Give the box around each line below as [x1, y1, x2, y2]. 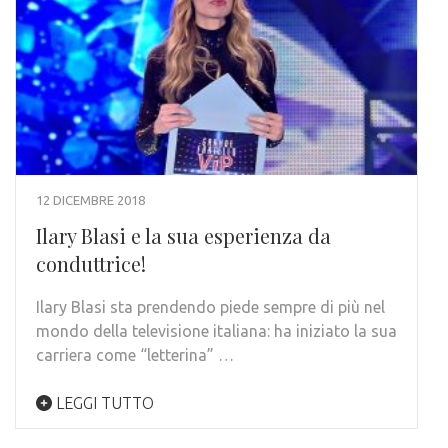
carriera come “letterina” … [36, 345, 234, 364]
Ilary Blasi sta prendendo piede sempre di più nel [36, 297, 385, 316]
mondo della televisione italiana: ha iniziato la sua [36, 321, 397, 340]
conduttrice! [36, 249, 146, 277]
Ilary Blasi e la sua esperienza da [36, 221, 331, 249]
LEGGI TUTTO [52, 393, 154, 412]
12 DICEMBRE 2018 [36, 192, 145, 207]
